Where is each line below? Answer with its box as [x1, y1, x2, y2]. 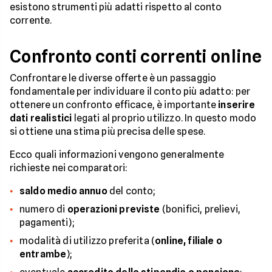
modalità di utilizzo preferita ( [19, 234, 155, 246]
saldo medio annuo [19, 185, 107, 197]
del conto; [107, 185, 155, 197]
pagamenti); [19, 216, 74, 228]
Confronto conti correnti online [10, 46, 262, 67]
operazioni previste [67, 203, 160, 215]
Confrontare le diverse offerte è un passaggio [10, 72, 217, 84]
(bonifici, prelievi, [160, 203, 241, 215]
